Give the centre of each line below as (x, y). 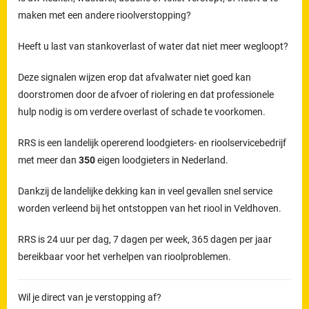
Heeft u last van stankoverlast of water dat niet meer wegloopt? (154, 46)
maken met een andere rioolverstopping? (106, 15)
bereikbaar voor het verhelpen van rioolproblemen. (125, 256)
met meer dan (49, 160)
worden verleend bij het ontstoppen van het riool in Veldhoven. (151, 208)
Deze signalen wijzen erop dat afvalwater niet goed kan (135, 77)
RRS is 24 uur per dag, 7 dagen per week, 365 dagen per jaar (145, 239)
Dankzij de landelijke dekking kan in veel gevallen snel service (146, 191)
